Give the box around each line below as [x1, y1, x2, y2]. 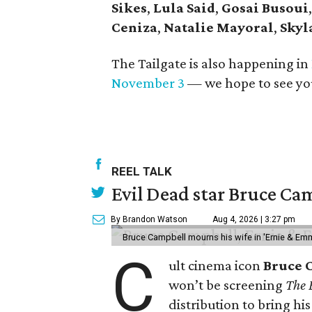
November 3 [111, 75, 185, 91]
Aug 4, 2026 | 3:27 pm [212, 214, 295, 224]
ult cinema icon [169, 257, 264, 274]
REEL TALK [111, 164, 172, 178]
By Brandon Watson [111, 214, 187, 224]
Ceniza [111, 19, 157, 36]
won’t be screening [169, 276, 286, 293]
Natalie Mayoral [164, 19, 274, 36]
